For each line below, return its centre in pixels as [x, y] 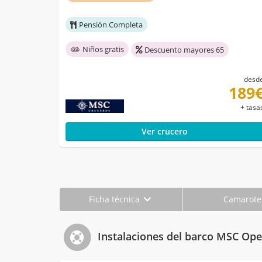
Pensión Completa [111, 25]
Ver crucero [164, 132]
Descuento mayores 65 [184, 50]
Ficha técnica [116, 199]
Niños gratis [103, 49]
